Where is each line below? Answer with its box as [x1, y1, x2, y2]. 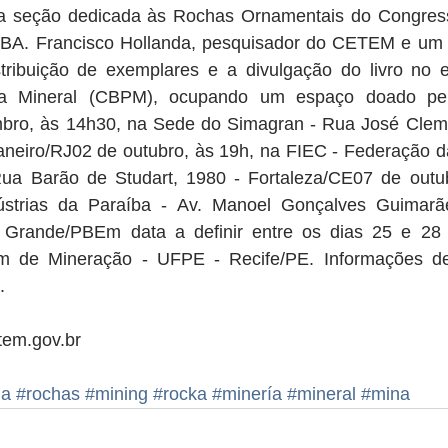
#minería [212, 384, 282, 404]
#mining [85, 384, 148, 404]
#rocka [153, 384, 207, 404]
